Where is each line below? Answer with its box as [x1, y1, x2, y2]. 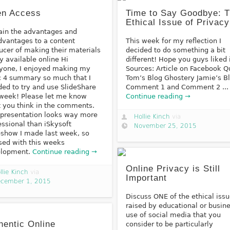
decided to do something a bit [126, 46, 226, 54]
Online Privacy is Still [126, 164, 221, 174]
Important [126, 173, 167, 183]
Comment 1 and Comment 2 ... [126, 83, 229, 91]
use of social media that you [126, 211, 221, 219]
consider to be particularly [126, 220, 214, 228]
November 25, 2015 [133, 122, 197, 129]
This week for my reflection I [126, 36, 222, 45]
